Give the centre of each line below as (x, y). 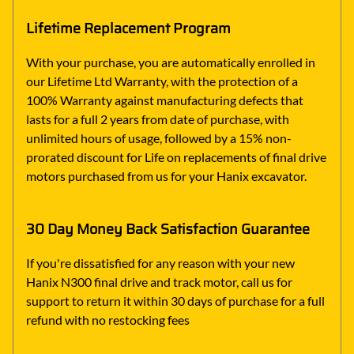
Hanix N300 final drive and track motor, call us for (159, 281)
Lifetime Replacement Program (128, 28)
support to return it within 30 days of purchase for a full (175, 300)
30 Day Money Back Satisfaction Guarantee (168, 229)
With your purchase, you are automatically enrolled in (171, 62)
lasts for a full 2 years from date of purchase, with (158, 119)
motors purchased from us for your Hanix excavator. (166, 175)
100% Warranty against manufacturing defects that (165, 100)
